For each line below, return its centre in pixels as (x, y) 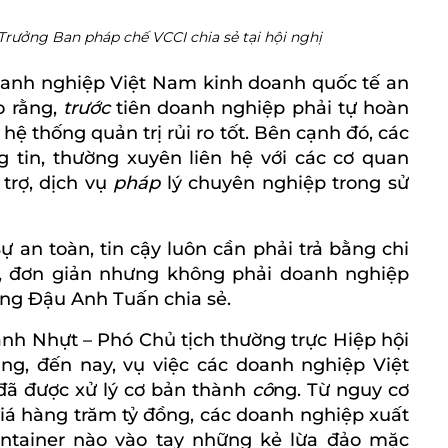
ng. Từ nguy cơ (341, 389)
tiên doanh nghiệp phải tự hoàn (263, 107)
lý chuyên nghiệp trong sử (288, 182)
